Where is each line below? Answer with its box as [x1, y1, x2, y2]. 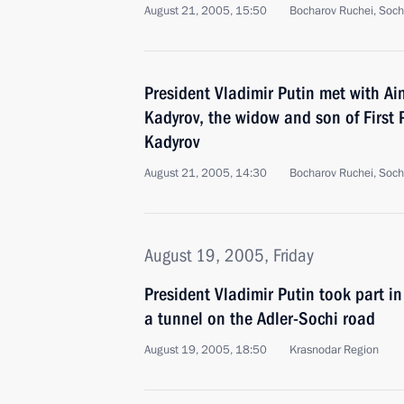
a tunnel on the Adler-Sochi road [144, 308, 375, 329]
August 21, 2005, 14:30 [144, 165, 267, 181]
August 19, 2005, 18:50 [144, 342, 267, 358]
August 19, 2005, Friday [144, 244, 314, 266]
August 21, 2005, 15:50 [144, 3, 267, 19]
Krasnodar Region [289, 342, 379, 358]
